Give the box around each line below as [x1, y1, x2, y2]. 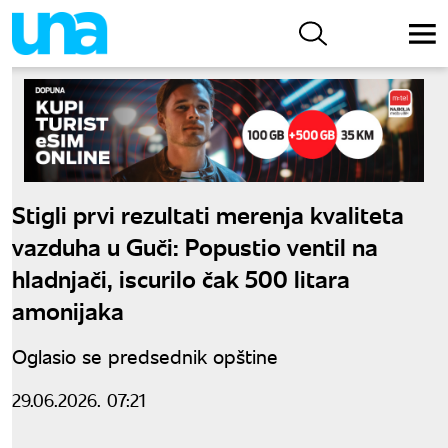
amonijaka [12, 292, 124, 326]
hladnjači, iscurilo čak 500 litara [12, 260, 350, 294]
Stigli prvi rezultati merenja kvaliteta [12, 196, 404, 230]
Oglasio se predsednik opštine [12, 341, 278, 369]
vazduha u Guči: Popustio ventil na [12, 228, 378, 262]
